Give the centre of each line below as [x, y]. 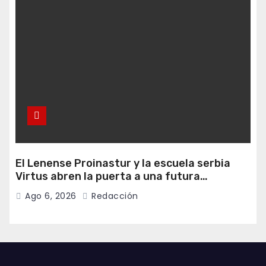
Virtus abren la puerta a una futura [108, 177]
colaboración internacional [86, 190]
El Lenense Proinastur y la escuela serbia [123, 164]
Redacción [113, 196]
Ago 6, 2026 [51, 196]
